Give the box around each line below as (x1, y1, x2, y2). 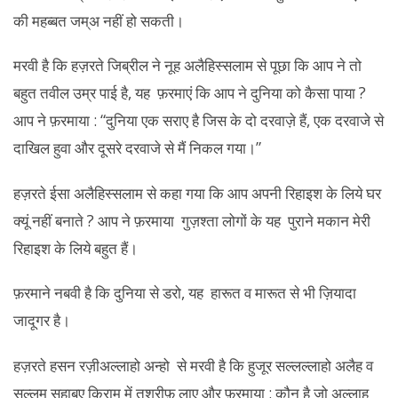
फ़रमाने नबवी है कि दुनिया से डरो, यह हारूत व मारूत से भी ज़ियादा (13, 283, 356, 303)
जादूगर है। (13, 310, 70, 330)
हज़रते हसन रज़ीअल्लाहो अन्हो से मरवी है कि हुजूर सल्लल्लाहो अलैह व (13, 354, 373, 376)
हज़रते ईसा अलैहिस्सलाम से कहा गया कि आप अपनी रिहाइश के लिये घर (13, 182, 381, 203)
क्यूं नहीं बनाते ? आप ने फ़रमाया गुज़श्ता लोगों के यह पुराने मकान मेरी (13, 210, 370, 231)
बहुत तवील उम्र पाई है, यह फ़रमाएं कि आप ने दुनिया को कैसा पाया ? (13, 83, 366, 103)
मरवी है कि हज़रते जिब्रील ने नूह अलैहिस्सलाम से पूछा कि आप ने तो (13, 55, 362, 76)
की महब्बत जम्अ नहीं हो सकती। (13, 10, 184, 31)
